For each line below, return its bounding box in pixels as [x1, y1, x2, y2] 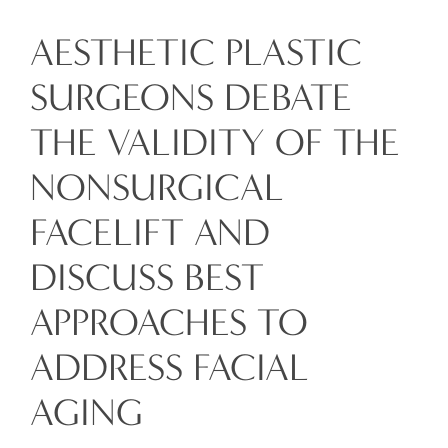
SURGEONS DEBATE [30, 75, 352, 121]
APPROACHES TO [30, 300, 308, 346]
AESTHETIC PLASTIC [30, 30, 362, 76]
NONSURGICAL [30, 165, 284, 211]
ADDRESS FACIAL [30, 345, 309, 391]
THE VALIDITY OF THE [30, 120, 400, 166]
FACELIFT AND [30, 210, 270, 256]
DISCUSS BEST [30, 255, 264, 301]
